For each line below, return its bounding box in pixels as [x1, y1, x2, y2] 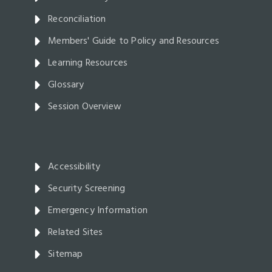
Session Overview [48, 99, 122, 115]
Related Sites [48, 225, 103, 241]
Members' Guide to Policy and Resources [48, 33, 219, 50]
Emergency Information [48, 203, 148, 219]
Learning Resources [48, 55, 128, 72]
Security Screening [48, 181, 126, 197]
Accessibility [48, 159, 101, 175]
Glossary [48, 77, 84, 93]
